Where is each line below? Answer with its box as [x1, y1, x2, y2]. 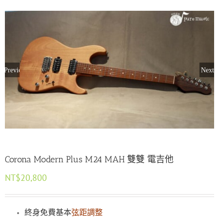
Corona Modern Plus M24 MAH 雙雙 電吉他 [5, 153, 174, 165]
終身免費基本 [24, 207, 71, 217]
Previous [4, 66, 28, 73]
